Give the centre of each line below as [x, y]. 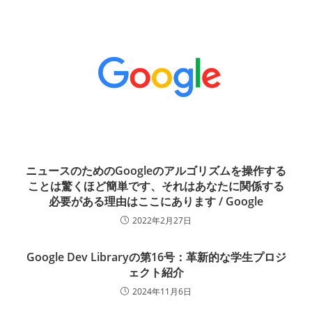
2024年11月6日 [162, 292]
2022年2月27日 [162, 221]
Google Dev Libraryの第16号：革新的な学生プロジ [156, 257]
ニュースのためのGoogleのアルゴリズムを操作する [156, 171]
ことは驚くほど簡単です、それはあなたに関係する [156, 186]
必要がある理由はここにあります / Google [156, 202]
